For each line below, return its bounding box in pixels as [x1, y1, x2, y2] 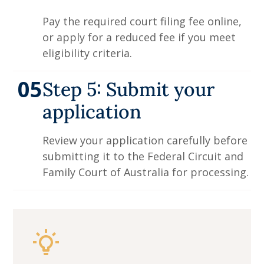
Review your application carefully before [42, 133, 248, 148]
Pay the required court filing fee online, [42, 14, 242, 29]
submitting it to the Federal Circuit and [42, 149, 244, 164]
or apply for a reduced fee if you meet [42, 30, 236, 45]
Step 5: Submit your [42, 77, 215, 102]
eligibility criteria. [42, 46, 133, 61]
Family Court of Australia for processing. [42, 165, 249, 180]
